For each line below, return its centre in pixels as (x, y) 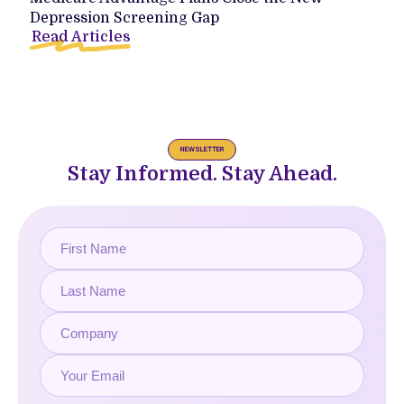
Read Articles (82, 37)
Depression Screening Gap (125, 18)
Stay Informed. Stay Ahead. (202, 174)
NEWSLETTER (202, 150)
